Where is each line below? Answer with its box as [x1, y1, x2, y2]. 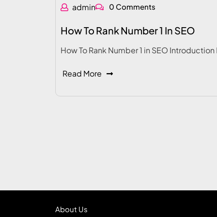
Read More [62, 68, 102, 78]
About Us [55, 204, 88, 214]
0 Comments [108, 2, 155, 11]
